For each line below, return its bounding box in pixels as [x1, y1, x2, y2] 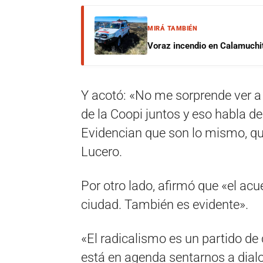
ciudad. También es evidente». [81, 197, 248, 212]
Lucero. [81, 144, 122, 159]
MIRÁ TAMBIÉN [147, 25, 197, 32]
